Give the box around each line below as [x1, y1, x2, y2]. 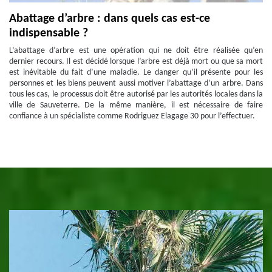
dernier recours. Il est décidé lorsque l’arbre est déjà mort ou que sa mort [9, 57, 263, 66]
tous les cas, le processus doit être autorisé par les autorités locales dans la [9, 90, 263, 99]
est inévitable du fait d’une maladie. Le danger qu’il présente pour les [9, 68, 263, 77]
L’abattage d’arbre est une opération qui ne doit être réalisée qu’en [9, 46, 263, 55]
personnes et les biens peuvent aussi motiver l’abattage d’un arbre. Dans [9, 79, 263, 88]
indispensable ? [9, 27, 88, 39]
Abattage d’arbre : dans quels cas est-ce [9, 13, 210, 25]
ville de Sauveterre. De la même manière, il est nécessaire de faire [9, 101, 263, 110]
